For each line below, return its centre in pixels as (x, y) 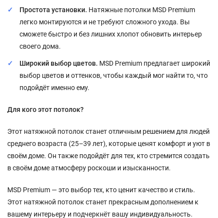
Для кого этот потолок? (45, 109)
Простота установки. (53, 9)
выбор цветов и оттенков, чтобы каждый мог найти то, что (114, 75)
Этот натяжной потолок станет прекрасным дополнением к (103, 202)
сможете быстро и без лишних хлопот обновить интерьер (111, 34)
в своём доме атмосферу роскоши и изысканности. (89, 168)
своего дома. (40, 46)
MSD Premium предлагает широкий (154, 63)
